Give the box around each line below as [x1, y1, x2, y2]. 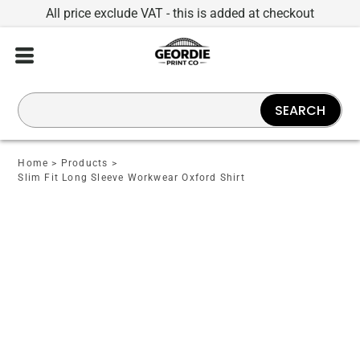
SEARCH [275, 100, 326, 120]
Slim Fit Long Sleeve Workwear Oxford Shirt [18, 172, 245, 183]
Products [60, 157, 108, 169]
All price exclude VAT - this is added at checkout [46, 6, 314, 21]
